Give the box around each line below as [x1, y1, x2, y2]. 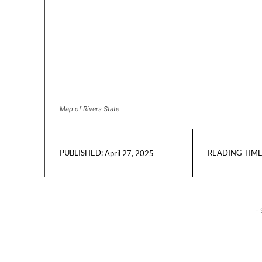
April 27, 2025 [105, 148, 154, 158]
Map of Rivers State [60, 104, 119, 113]
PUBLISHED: [60, 148, 103, 158]
